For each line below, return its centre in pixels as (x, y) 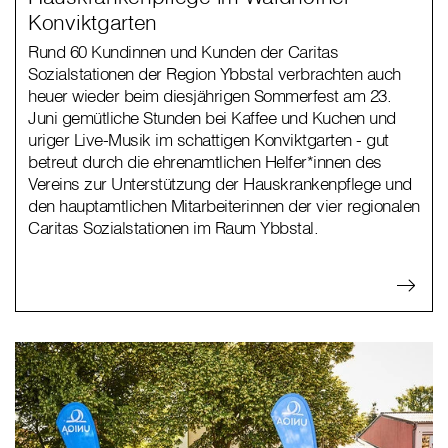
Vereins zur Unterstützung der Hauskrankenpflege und (220, 184)
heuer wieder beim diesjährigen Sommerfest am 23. (209, 96)
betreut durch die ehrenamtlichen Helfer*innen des (205, 162)
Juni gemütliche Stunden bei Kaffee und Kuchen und (212, 118)
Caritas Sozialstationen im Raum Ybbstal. (173, 228)
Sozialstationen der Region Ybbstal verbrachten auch (214, 74)
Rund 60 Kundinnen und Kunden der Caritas (183, 52)
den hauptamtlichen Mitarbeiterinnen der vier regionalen (224, 206)
